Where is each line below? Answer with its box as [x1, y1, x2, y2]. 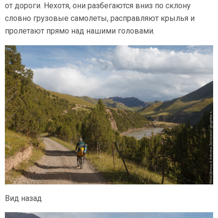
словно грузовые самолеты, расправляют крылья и [5, 14, 195, 23]
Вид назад [5, 193, 42, 203]
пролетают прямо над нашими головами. [5, 26, 155, 36]
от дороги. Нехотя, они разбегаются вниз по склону [5, 1, 191, 11]
